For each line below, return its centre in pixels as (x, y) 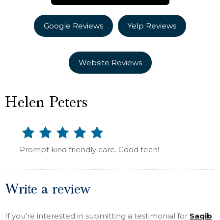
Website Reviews (110, 63)
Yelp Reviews (152, 26)
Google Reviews (73, 26)
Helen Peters (46, 102)
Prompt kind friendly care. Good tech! (89, 150)
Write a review (48, 189)
